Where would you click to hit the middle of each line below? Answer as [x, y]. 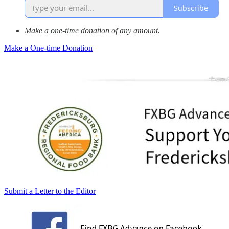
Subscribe [191, 8]
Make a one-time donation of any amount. [92, 31]
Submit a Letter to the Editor [50, 191]
